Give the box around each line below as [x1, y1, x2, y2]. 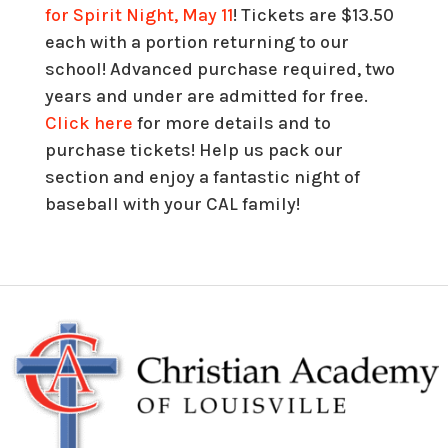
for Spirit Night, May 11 [44, 4, 233, 27]
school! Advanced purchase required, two [44, 58, 395, 81]
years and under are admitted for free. [44, 85, 368, 108]
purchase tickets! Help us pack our [44, 139, 343, 162]
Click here [44, 112, 133, 135]
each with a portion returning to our [44, 31, 349, 54]
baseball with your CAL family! [44, 193, 300, 216]
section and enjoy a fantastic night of [44, 166, 360, 189]
